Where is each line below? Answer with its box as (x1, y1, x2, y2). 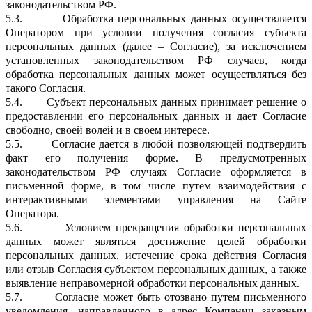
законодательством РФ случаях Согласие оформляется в (6, 165, 306, 178)
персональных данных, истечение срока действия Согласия (6, 249, 306, 261)
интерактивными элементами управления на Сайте (6, 193, 306, 205)
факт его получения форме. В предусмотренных (6, 151, 306, 164)
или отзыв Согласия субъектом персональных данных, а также (6, 263, 306, 275)
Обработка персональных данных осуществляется (62, 12, 307, 24)
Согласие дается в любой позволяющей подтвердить (51, 137, 307, 150)
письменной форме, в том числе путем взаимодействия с (6, 179, 306, 192)
